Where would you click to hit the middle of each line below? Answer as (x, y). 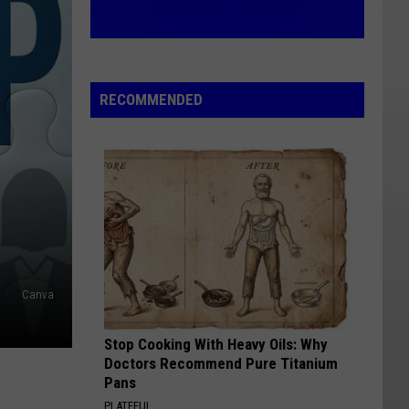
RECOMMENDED (151, 100)
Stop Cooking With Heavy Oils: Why (216, 344)
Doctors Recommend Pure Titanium (221, 363)
